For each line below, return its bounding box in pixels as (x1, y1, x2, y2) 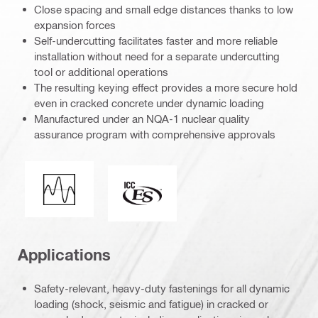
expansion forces (34, 18, 116, 32)
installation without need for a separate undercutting (34, 50, 280, 63)
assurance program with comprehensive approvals (34, 128, 275, 141)
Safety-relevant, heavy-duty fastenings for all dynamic (34, 281, 290, 295)
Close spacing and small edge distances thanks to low (34, 3, 293, 16)
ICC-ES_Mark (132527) (141, 169, 251, 182)
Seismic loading (58, 165, 134, 179)
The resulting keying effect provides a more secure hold (34, 81, 297, 94)
